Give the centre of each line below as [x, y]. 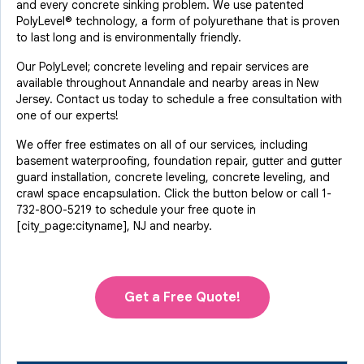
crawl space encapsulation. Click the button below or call [169, 193]
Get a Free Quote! [182, 297]
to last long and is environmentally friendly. [129, 37]
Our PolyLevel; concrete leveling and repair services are [162, 67]
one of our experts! [67, 115]
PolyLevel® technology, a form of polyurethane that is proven [178, 21]
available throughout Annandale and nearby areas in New [167, 83]
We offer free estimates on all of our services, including [162, 145]
